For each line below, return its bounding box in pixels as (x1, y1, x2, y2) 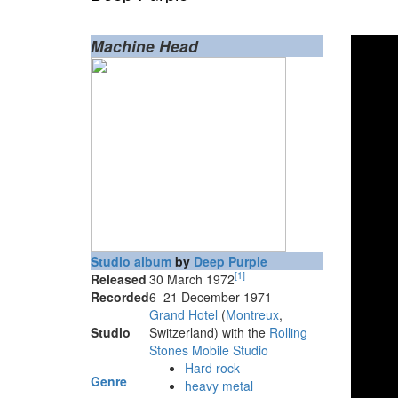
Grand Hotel (149, 305, 218, 323)
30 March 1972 (149, 269, 235, 288)
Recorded (91, 287, 149, 306)
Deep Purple (194, 251, 267, 270)
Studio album (91, 251, 171, 270)
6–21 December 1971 (149, 287, 272, 306)
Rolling (269, 322, 307, 341)
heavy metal (185, 376, 253, 394)
